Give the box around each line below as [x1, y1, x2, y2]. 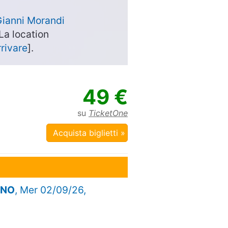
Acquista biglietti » [52, 127, 125, 138]
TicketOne [88, 107, 128, 118]
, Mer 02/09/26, [15, 183, 86, 196]
